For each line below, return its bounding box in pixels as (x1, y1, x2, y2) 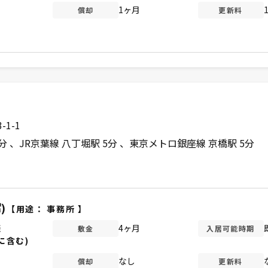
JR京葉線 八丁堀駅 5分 (19, 135, 120, 150)
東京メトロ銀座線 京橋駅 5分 (129, 135, 254, 150)
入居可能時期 (206, 223, 255, 233)
